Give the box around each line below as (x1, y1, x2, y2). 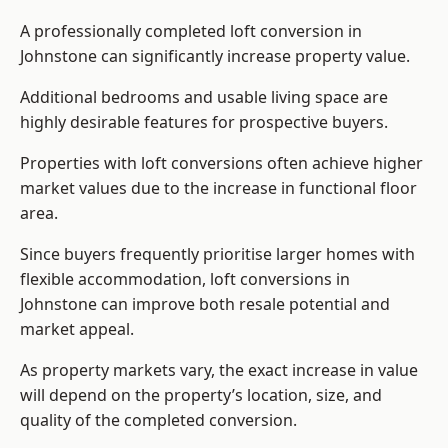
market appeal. (20, 318, 134, 341)
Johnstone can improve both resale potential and (20, 293, 390, 316)
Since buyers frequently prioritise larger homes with (20, 243, 415, 266)
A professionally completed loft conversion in (20, 20, 362, 43)
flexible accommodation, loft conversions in (20, 268, 350, 291)
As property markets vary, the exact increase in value (20, 359, 418, 382)
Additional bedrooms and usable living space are (20, 86, 388, 109)
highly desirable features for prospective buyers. (20, 111, 388, 134)
